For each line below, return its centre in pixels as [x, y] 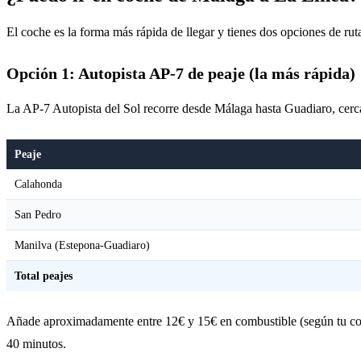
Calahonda [38, 183]
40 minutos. [36, 343]
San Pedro [38, 214]
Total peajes [44, 275]
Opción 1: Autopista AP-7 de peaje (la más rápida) [181, 73]
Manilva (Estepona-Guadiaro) [82, 245]
